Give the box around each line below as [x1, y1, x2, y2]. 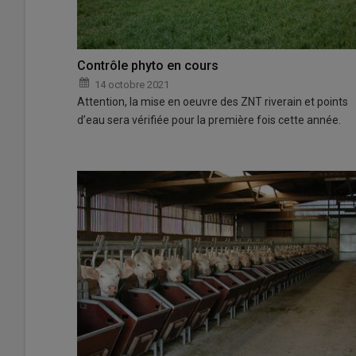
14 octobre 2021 [95, 79, 169, 91]
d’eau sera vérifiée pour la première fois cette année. [77, 114, 341, 127]
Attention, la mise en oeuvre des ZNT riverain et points [77, 95, 348, 109]
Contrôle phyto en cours [77, 58, 219, 74]
